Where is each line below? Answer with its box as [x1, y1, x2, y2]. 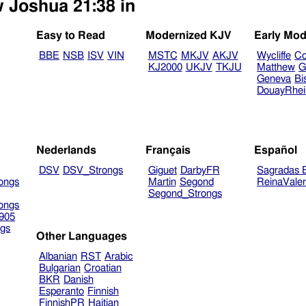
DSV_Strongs [62, 165, 123, 176]
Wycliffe [257, 51, 292, 61]
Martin [148, 176, 176, 187]
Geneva [257, 74, 292, 85]
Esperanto [38, 286, 84, 296]
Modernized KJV [145, 30, 232, 42]
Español [254, 144, 298, 156]
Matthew [257, 62, 296, 73]
